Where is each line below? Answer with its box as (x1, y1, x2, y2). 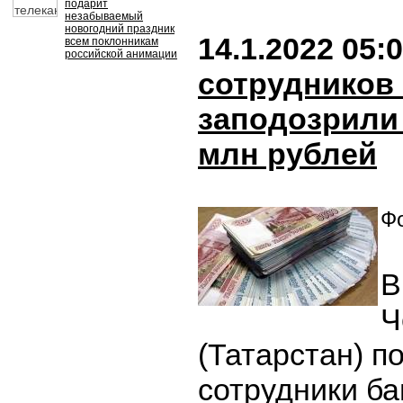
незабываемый (65, 10, 143, 22)
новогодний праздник (65, 22, 175, 35)
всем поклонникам (65, 35, 158, 48)
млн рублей (198, 137, 377, 171)
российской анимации (65, 48, 177, 60)
